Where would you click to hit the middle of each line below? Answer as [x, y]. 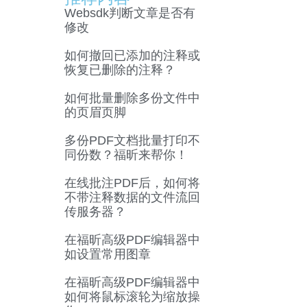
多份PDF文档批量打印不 [132, 141]
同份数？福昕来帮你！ [126, 155]
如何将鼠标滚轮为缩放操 [132, 297]
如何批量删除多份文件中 [132, 98]
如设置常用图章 [107, 255]
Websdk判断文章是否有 [130, 13]
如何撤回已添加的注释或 [132, 56]
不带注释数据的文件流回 [132, 198]
